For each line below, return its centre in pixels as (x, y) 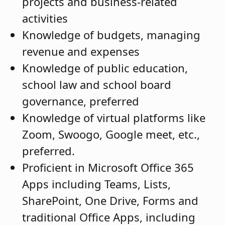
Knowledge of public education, (105, 68)
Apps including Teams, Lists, (96, 184)
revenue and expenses (81, 51)
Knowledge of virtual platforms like (114, 118)
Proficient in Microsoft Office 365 (108, 167)
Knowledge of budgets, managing (111, 35)
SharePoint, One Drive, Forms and (110, 201)
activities (45, 18)
